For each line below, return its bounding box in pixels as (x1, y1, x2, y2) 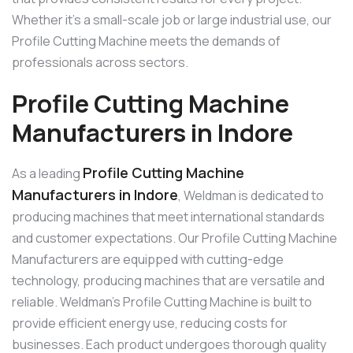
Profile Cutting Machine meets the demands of (12, 32, 281, 50)
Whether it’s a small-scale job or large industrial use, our (12, 11, 332, 29)
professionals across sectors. (12, 54, 188, 72)
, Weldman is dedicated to (178, 186, 324, 204)
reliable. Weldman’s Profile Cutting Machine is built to (12, 292, 312, 310)
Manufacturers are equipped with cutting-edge (12, 250, 284, 268)
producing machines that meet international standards (12, 207, 325, 225)
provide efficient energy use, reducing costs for (12, 314, 288, 332)
